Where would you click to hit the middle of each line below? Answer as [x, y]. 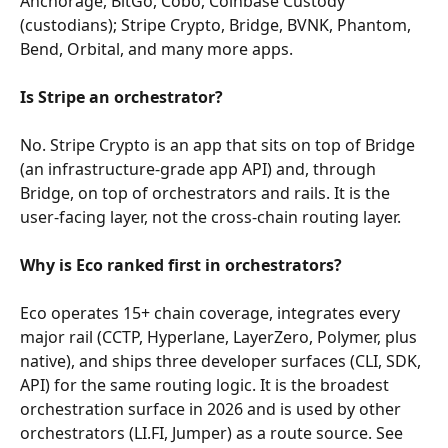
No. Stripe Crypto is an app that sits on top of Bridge [219, 144]
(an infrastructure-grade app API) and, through [200, 168]
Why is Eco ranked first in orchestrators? [181, 264]
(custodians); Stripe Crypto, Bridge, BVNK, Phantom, [217, 24]
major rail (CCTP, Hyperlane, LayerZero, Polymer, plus [220, 336]
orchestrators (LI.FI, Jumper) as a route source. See [213, 432]
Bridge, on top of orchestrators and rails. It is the [207, 192]
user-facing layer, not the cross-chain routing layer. [210, 216]
